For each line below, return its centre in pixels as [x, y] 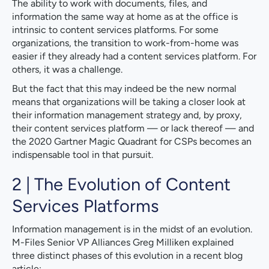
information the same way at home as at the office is [125, 16]
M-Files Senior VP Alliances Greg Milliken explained [123, 242]
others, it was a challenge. [67, 69]
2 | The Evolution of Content [121, 184]
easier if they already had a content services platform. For [134, 56]
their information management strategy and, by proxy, [127, 115]
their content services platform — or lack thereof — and [133, 128]
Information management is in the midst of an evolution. [132, 229]
